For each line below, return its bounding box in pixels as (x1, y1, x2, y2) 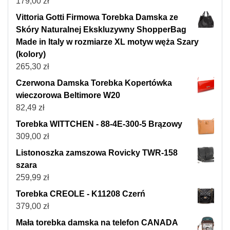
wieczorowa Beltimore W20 (16, 90, 120, 100)
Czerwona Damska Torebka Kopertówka (16, 78, 172, 87)
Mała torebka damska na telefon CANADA (16, 218, 178, 227)
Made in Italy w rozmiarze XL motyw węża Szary (16, 37, 199, 46)
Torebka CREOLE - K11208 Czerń (16, 189, 145, 198)
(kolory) (16, 49, 46, 59)
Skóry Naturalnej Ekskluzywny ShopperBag (16, 25, 186, 34)
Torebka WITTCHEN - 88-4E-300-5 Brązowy (16, 119, 182, 128)
